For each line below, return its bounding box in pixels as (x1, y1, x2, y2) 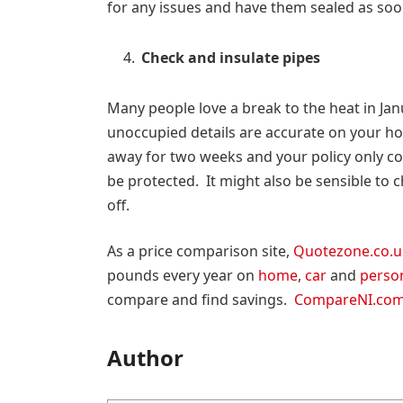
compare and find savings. (106, 290, 294, 310)
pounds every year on (106, 265, 258, 286)
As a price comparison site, (106, 241, 293, 262)
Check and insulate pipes (140, 47, 320, 67)
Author (106, 342, 184, 372)
